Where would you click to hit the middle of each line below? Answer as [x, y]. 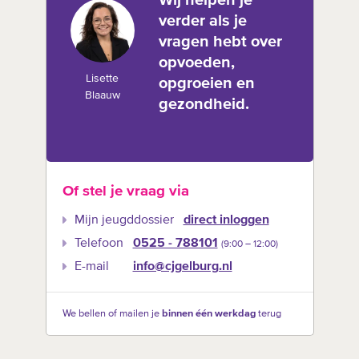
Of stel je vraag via [125, 191]
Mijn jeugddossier [124, 221]
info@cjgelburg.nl [182, 267]
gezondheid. [204, 104]
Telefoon [99, 244]
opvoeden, [196, 63]
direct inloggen [226, 221]
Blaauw [102, 95]
